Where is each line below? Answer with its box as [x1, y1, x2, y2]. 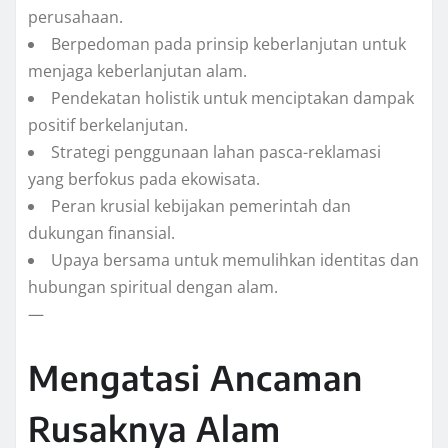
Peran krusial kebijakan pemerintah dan [51, 195, 351, 218]
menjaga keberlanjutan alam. [28, 60, 247, 83]
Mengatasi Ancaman [28, 356, 363, 399]
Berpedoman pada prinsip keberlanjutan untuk [51, 33, 406, 56]
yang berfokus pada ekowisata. [28, 168, 260, 191]
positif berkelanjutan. [28, 114, 188, 137]
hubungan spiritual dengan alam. [28, 276, 278, 299]
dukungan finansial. [28, 222, 175, 245]
